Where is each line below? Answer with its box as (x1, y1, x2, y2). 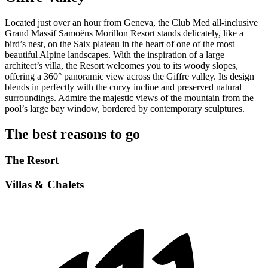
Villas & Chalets (5, 178, 84, 191)
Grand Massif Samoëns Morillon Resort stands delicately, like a (5, 28, 243, 38)
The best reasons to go (5, 126, 140, 142)
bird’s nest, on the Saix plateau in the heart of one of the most (5, 38, 234, 49)
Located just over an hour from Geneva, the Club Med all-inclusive (5, 17, 258, 28)
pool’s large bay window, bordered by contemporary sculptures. (5, 103, 245, 114)
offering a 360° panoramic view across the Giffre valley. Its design (5, 71, 254, 81)
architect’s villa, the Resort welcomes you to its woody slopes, (5, 60, 238, 71)
